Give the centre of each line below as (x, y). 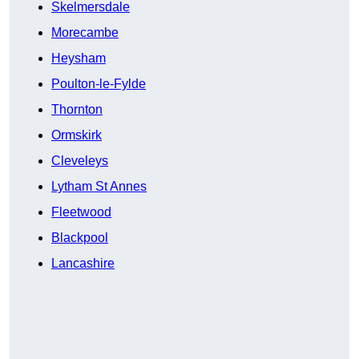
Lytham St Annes (99, 187)
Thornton (77, 110)
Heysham (79, 58)
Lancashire (83, 264)
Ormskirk (77, 135)
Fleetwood (81, 212)
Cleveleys (80, 161)
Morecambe (85, 33)
